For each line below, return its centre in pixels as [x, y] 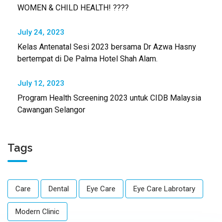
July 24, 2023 [41, 32]
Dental [59, 189]
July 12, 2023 [41, 83]
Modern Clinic [37, 212]
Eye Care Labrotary [164, 189]
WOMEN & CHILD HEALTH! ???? [73, 8]
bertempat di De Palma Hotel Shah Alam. [87, 59]
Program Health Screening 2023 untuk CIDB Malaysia [109, 98]
